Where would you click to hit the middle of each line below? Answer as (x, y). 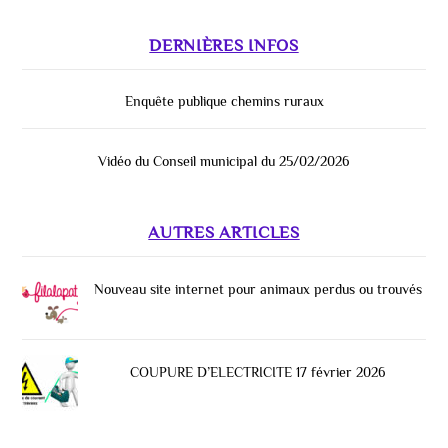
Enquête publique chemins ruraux (224, 101)
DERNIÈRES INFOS (224, 44)
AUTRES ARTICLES (224, 232)
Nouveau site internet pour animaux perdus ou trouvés (258, 288)
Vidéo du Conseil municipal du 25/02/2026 (224, 160)
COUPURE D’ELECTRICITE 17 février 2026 (258, 371)
